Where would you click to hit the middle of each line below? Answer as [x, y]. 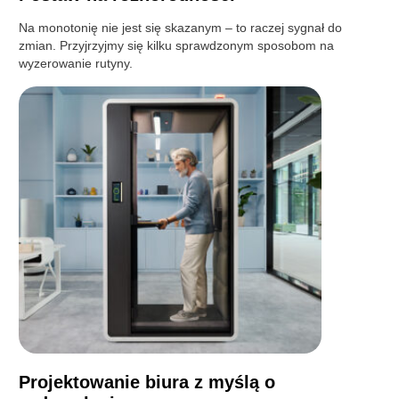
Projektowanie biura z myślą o [147, 382]
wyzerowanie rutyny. [76, 63]
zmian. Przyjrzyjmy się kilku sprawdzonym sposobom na [177, 45]
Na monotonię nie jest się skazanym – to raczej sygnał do [181, 27]
